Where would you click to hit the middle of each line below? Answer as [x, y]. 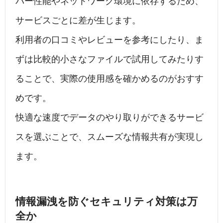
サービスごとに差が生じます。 [78, 21]
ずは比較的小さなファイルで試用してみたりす [110, 59]
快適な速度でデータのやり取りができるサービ [110, 118]
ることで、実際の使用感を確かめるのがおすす [110, 79]
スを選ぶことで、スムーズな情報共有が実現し [110, 137]
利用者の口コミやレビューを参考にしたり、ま [110, 40]
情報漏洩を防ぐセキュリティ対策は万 [107, 202]
